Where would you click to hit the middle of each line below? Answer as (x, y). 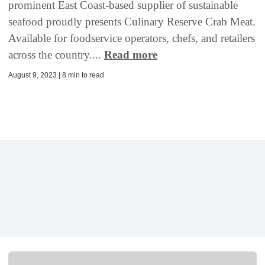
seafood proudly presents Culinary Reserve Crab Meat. (132, 22)
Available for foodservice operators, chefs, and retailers (132, 38)
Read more (131, 55)
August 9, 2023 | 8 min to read (56, 75)
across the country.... (56, 55)
